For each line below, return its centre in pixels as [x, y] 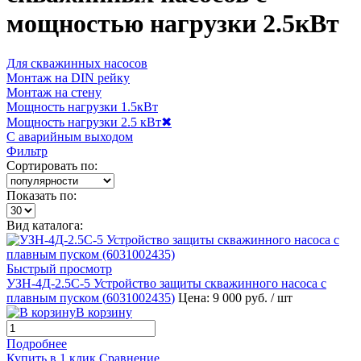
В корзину [104, 312]
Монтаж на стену [54, 92]
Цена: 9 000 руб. [224, 297]
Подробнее [37, 343]
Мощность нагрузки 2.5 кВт [84, 122]
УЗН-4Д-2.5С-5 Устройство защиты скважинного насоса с [166, 283]
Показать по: [41, 195]
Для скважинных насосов [77, 63]
